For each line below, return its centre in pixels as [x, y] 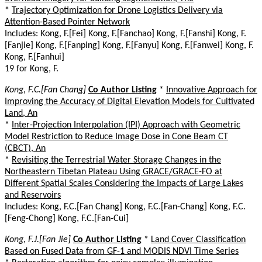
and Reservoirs [33, 195]
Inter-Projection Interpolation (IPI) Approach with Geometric [126, 125]
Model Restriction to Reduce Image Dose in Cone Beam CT [116, 137]
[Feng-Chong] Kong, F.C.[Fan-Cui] [67, 218]
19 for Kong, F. [32, 69]
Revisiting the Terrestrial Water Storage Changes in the [116, 160]
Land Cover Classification [198, 239]
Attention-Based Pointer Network [67, 22]
